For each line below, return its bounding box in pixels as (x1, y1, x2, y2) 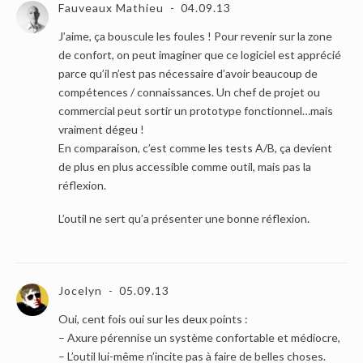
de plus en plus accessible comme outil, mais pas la (58, 160, 311, 174)
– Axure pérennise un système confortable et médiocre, (58, 331, 340, 345)
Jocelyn (58, 284, 102, 298)
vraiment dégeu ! (58, 122, 144, 137)
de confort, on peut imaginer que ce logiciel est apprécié (58, 48, 341, 62)
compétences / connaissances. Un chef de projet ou (58, 85, 320, 100)
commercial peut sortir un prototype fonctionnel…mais (58, 104, 333, 118)
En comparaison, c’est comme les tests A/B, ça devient (58, 141, 332, 156)
